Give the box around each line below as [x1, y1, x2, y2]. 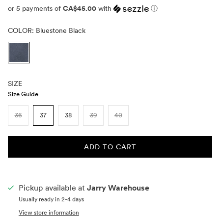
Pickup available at [18, 183, 87, 193]
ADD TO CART [83, 143, 137, 151]
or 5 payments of [8, 4, 63, 13]
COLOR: [8, 27, 36, 35]
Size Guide [8, 90, 38, 98]
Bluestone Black [36, 27, 85, 35]
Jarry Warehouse [86, 183, 149, 193]
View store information [18, 209, 79, 217]
